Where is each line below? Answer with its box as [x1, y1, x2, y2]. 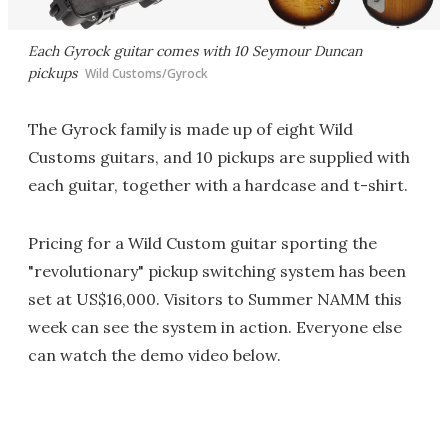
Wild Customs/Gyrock [85, 65, 208, 83]
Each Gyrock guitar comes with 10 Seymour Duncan [28, 42, 362, 61]
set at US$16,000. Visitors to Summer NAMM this [28, 289, 402, 310]
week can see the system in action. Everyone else [28, 317, 402, 338]
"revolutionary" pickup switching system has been [28, 261, 406, 282]
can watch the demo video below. [28, 345, 281, 366]
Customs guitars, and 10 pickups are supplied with [28, 147, 410, 168]
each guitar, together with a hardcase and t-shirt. [28, 175, 408, 196]
